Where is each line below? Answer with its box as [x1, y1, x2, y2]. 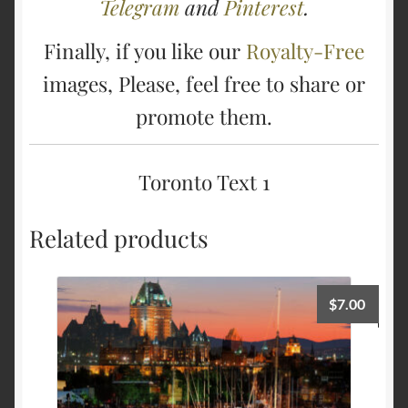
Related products [29, 222, 209, 254]
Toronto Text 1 [138, 167, 270, 196]
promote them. [136, 102, 272, 131]
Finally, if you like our [44, 36, 246, 66]
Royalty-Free [246, 36, 364, 66]
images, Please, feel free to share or [43, 69, 365, 98]
